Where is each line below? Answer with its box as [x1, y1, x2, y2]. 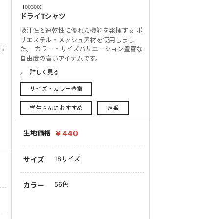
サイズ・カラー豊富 [30, 85, 83, 92]
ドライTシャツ [20, 12, 66, 21]
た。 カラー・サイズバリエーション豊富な [20, 45, 143, 53]
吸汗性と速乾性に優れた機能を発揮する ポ [20, 26, 143, 35]
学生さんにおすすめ [30, 104, 83, 111]
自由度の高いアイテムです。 [20, 54, 102, 63]
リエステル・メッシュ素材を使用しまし [20, 36, 135, 44]
